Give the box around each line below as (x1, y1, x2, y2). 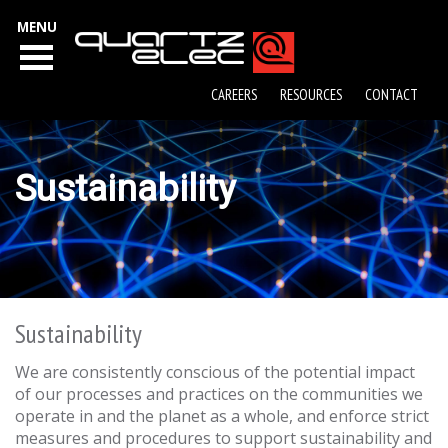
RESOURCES (280, 85, 342, 104)
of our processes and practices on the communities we (15, 382, 423, 405)
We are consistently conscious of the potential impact (15, 360, 415, 383)
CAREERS (211, 85, 257, 104)
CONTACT (365, 85, 418, 104)
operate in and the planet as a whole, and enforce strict (15, 404, 429, 427)
